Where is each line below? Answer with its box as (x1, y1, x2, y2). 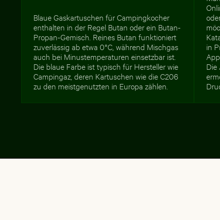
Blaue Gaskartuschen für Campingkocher (33, 11, 170, 22)
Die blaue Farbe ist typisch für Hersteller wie (33, 60, 179, 71)
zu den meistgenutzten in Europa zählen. (33, 80, 168, 91)
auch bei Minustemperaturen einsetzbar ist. (33, 51, 176, 61)
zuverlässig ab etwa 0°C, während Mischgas (33, 41, 179, 52)
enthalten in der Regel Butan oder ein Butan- (33, 21, 181, 32)
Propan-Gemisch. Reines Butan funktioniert (33, 31, 177, 42)
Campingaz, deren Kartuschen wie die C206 (33, 70, 179, 81)
